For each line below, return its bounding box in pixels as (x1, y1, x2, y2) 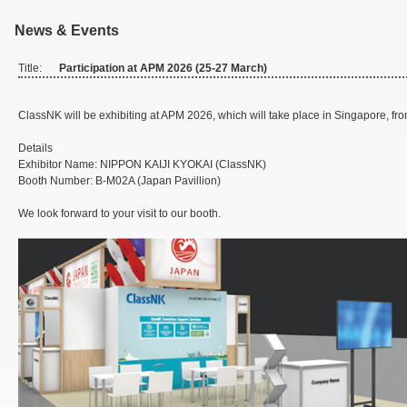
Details (18, 142, 53, 155)
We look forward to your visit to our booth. (18, 207, 221, 221)
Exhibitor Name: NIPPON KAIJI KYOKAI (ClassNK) (18, 158, 266, 172)
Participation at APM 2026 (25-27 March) (59, 62, 267, 74)
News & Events (15, 23, 119, 38)
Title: (18, 62, 42, 74)
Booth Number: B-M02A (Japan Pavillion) (18, 174, 221, 188)
